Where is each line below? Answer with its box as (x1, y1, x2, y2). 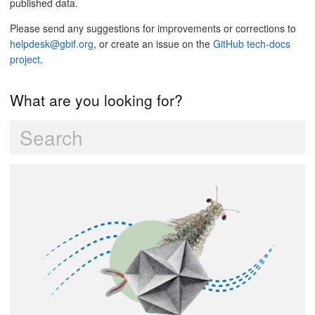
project (10, 52, 40, 66)
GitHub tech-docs (213, 37, 290, 51)
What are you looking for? (10, 89, 183, 110)
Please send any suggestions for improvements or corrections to (10, 21, 296, 35)
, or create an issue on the (94, 37, 213, 51)
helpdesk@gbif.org (10, 37, 94, 51)
